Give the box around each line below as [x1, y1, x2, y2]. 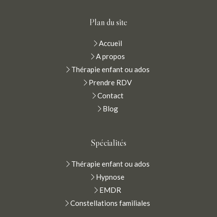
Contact [97, 91, 124, 100]
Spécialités [91, 138, 126, 149]
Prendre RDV [89, 78, 132, 87]
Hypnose [96, 172, 124, 182]
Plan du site [90, 17, 127, 28]
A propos [95, 52, 125, 61]
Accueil [98, 39, 122, 48]
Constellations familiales [70, 199, 150, 208]
